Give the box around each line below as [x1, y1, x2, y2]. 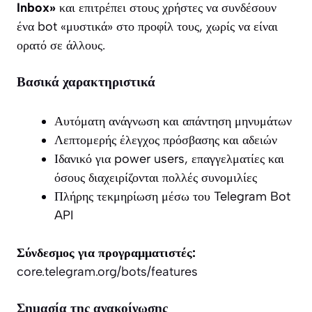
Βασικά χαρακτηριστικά [17, 74, 155, 89]
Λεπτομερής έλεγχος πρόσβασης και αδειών [54, 132, 277, 148]
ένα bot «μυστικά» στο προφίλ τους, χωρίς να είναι [17, 18, 278, 34]
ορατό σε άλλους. [17, 37, 105, 53]
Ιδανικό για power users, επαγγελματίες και [54, 150, 284, 166]
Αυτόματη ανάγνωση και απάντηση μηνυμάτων [54, 113, 292, 129]
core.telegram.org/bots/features [17, 263, 198, 279]
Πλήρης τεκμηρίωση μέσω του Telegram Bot [54, 188, 290, 204]
